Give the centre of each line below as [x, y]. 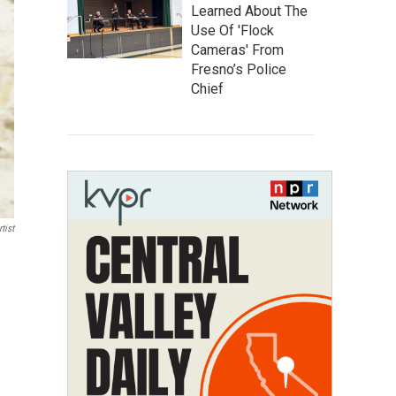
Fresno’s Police [239, 69]
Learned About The [249, 11]
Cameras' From [237, 50]
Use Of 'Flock [232, 30]
